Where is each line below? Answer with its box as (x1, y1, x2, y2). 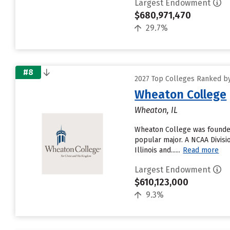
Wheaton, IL (135, 105, 178, 115)
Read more (183, 146, 219, 155)
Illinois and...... (135, 146, 181, 155)
